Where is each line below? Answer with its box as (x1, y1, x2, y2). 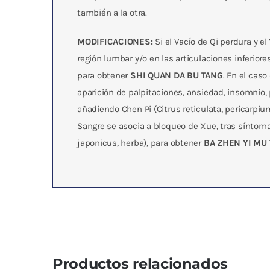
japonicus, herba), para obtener (77, 137, 204, 148)
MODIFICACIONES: (77, 36, 153, 47)
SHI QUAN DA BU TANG (130, 70, 223, 81)
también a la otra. (77, 7, 147, 18)
